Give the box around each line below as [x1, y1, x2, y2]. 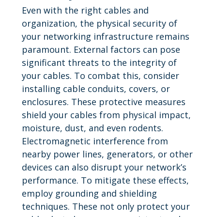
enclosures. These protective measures [21, 95, 186, 108]
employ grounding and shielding [21, 187, 157, 199]
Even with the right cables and [21, 4, 149, 16]
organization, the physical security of [21, 17, 177, 29]
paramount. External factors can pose [21, 43, 180, 55]
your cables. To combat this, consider [21, 69, 179, 81]
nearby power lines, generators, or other [21, 148, 193, 160]
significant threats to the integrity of [21, 56, 177, 68]
